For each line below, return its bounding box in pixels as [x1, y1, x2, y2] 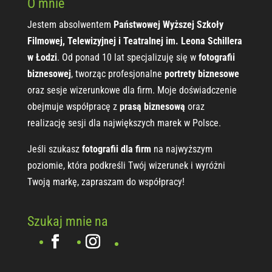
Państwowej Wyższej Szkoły [113, 18, 223, 30]
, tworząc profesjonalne [70, 67, 165, 80]
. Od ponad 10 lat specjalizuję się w [56, 51, 199, 63]
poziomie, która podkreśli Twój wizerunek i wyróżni [27, 159, 225, 171]
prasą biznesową [119, 100, 185, 112]
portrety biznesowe [164, 67, 239, 80]
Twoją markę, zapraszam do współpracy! [27, 175, 185, 188]
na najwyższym [151, 143, 212, 155]
